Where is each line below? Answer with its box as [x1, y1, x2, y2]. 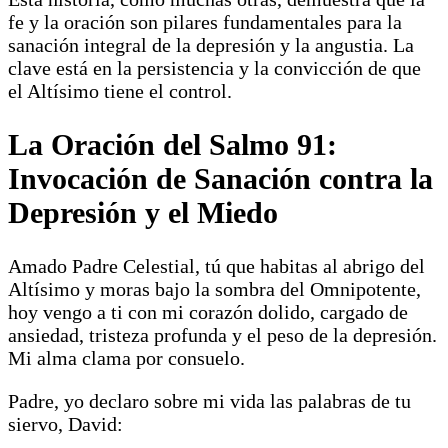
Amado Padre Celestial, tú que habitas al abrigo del [8, 255, 425, 278]
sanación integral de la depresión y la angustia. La [8, 34, 414, 57]
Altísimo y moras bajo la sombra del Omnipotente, [8, 278, 421, 301]
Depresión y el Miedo [8, 196, 278, 230]
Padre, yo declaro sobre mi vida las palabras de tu [8, 390, 411, 413]
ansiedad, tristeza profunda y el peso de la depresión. [8, 324, 437, 347]
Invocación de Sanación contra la [8, 162, 433, 196]
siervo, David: [8, 413, 123, 436]
